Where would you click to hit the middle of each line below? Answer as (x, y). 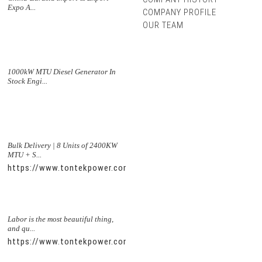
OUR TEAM (163, 25)
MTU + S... (25, 154)
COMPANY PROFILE (179, 13)
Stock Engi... (28, 81)
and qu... (22, 228)
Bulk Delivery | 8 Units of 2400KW (63, 145)
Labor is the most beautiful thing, (61, 219)
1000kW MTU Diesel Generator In (62, 71)
